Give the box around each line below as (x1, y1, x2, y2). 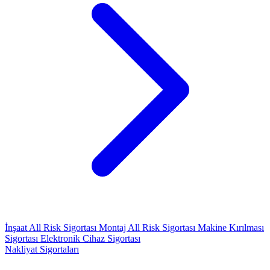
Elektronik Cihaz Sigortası (40, 233, 140, 243)
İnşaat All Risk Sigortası (5, 222, 99, 233)
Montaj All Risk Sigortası (99, 222, 198, 233)
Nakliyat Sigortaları (5, 244, 79, 254)
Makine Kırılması (198, 222, 264, 233)
